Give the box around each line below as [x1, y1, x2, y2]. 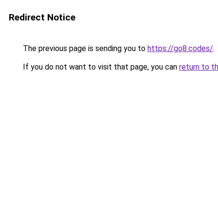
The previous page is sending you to [21, 44, 147, 53]
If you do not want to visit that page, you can [21, 62, 179, 72]
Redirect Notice [9, 12, 75, 23]
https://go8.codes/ [147, 44, 213, 53]
